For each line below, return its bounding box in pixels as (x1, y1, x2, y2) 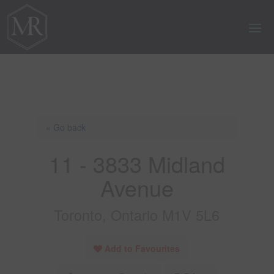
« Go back (45, 120, 86, 133)
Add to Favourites (105, 242, 180, 254)
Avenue (100, 171, 174, 203)
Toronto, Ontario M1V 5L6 (54, 204, 220, 225)
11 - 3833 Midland (48, 147, 225, 179)
